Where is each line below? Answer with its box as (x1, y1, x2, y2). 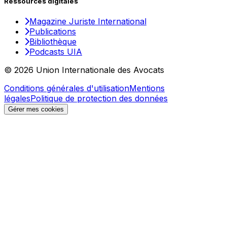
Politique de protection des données (30, 93, 168, 103)
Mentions (129, 83, 165, 93)
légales (4, 93, 30, 103)
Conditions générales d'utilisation (4, 83, 129, 93)
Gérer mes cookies (8, 105, 64, 113)
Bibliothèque (29, 36, 77, 47)
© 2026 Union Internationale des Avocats (4, 64, 164, 75)
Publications (29, 26, 76, 36)
